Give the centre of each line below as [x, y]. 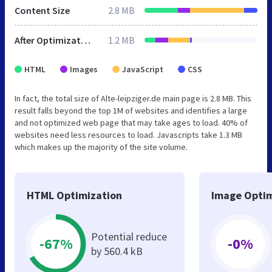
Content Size [42, 10]
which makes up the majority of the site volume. [101, 147]
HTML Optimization [74, 195]
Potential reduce [129, 236]
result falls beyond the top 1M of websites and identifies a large [131, 110]
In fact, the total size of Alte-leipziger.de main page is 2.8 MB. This [133, 98]
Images [84, 69]
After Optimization [86, 40]
